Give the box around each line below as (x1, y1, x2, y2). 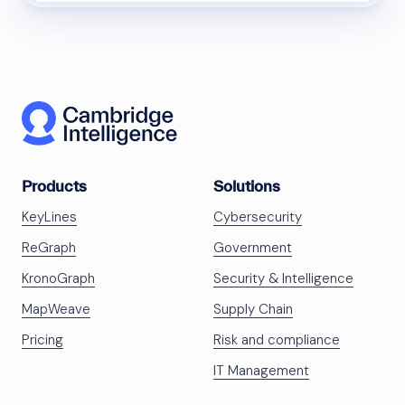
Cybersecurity (213, 208, 302, 227)
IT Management (213, 362, 309, 381)
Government (213, 239, 292, 258)
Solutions (213, 177, 280, 195)
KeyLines (22, 208, 77, 227)
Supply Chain (213, 300, 293, 319)
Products (22, 177, 87, 195)
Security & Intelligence (213, 269, 353, 288)
